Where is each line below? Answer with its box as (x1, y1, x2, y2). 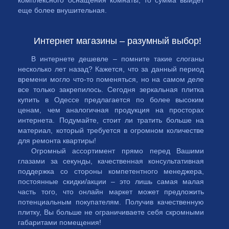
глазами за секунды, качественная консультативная (18, 157, 204, 165)
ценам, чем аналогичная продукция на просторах (18, 106, 204, 114)
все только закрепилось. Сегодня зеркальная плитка (18, 85, 204, 94)
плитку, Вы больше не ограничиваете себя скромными (18, 208, 204, 216)
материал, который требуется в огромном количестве (18, 126, 204, 134)
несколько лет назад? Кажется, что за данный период (18, 65, 204, 73)
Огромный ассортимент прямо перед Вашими (31, 147, 204, 155)
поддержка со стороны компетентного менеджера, (18, 167, 204, 175)
